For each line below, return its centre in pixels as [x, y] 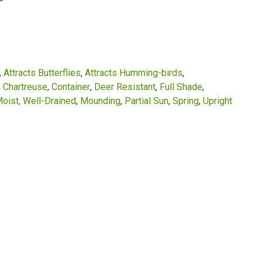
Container [71, 87]
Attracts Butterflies [42, 73]
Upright [218, 101]
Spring [186, 101]
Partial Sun [146, 101]
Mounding [100, 101]
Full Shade [181, 87]
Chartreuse [25, 87]
